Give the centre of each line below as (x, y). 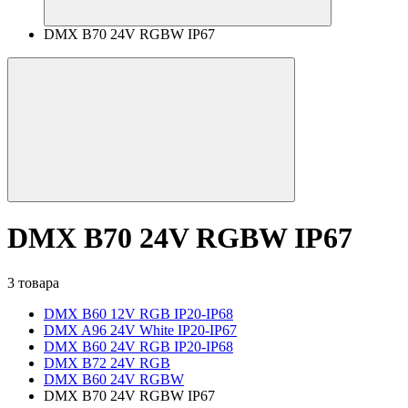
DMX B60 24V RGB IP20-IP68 (138, 346)
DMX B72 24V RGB (107, 362)
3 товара (33, 282)
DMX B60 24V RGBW (114, 379)
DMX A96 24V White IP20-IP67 (140, 330)
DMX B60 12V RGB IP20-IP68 (138, 313)
